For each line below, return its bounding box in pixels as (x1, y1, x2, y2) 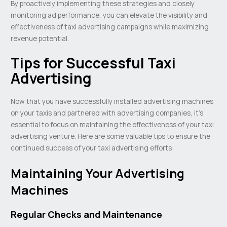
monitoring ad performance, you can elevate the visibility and (11, 10, 208, 20)
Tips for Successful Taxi (11, 53, 176, 72)
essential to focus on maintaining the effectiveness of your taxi (11, 120, 214, 130)
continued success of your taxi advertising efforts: (11, 143, 174, 153)
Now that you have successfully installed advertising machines (11, 96, 214, 106)
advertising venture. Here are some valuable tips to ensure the (11, 131, 211, 141)
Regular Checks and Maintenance (11, 208, 163, 221)
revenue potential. (11, 33, 69, 43)
